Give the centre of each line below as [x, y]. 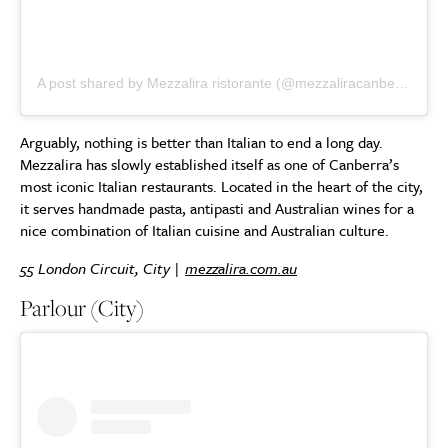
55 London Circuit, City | [102, 268]
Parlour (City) [82, 308]
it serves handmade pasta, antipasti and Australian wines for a [217, 208]
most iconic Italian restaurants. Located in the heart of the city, [221, 186]
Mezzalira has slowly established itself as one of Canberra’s [209, 164]
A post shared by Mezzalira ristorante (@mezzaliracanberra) [402, 83]
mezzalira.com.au [241, 268]
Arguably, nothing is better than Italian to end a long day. [201, 142]
